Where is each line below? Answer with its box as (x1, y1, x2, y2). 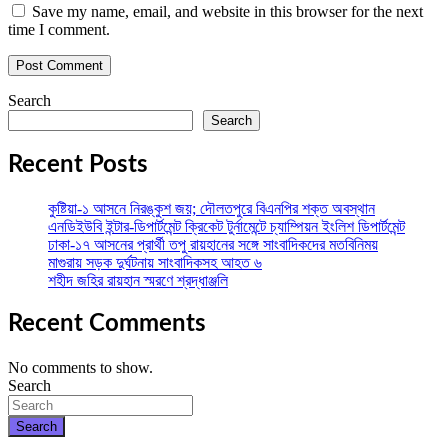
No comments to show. (8, 358, 153, 376)
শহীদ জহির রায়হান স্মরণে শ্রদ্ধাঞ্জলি (48, 272, 228, 290)
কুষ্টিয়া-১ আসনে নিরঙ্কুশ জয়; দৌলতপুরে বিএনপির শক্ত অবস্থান (48, 200, 375, 218)
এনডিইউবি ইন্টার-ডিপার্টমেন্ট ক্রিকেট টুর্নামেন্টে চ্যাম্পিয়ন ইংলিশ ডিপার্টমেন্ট (48, 218, 405, 236)
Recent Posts (8, 153, 148, 178)
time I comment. (8, 21, 110, 39)
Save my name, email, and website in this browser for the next (32, 3, 423, 21)
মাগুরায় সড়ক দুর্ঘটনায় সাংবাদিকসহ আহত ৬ (48, 254, 262, 272)
